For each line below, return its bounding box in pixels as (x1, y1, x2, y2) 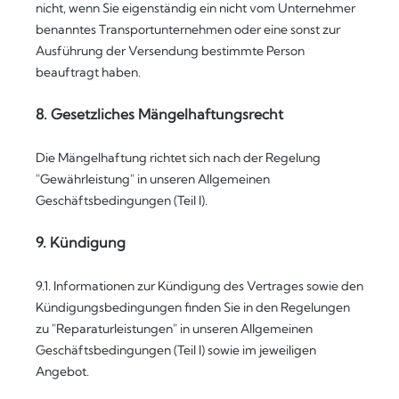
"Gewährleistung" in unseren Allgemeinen (36, 171, 270, 187)
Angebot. (36, 363, 89, 379)
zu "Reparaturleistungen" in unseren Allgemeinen (36, 321, 313, 337)
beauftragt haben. (36, 64, 141, 80)
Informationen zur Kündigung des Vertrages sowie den (53, 278, 363, 294)
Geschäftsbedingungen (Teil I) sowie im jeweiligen (36, 342, 316, 358)
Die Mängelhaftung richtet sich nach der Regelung (36, 150, 321, 166)
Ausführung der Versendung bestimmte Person (36, 43, 305, 59)
